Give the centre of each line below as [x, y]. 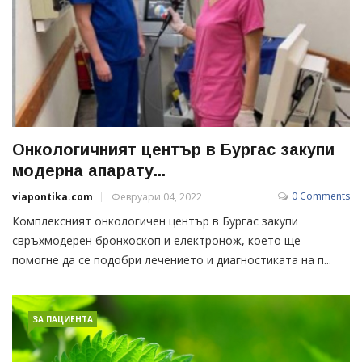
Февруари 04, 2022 [157, 197]
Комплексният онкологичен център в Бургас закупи [155, 221]
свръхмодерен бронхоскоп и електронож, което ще [156, 241]
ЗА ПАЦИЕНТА [63, 320]
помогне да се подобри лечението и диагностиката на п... [172, 260]
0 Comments [321, 196]
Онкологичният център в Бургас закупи [173, 150]
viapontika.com [53, 197]
